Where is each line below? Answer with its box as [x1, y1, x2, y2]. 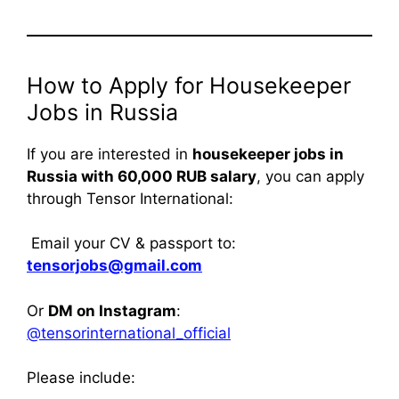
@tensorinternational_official [27, 323, 231, 342]
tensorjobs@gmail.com [27, 256, 202, 275]
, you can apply [256, 167, 364, 185]
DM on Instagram [48, 301, 176, 320]
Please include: [27, 369, 135, 387]
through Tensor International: [27, 189, 233, 208]
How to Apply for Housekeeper [27, 71, 351, 99]
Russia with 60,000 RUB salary [27, 167, 256, 185]
